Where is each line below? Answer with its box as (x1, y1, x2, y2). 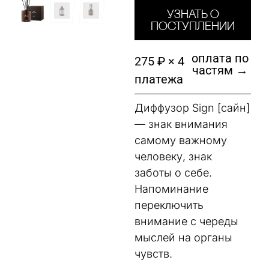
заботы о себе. (134, 166, 212, 180)
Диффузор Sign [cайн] (134, 101, 250, 115)
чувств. (134, 247, 172, 261)
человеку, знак (134, 150, 212, 163)
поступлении (151, 21, 235, 34)
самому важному (134, 134, 227, 147)
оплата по (191, 51, 249, 66)
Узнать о (166, 9, 219, 22)
